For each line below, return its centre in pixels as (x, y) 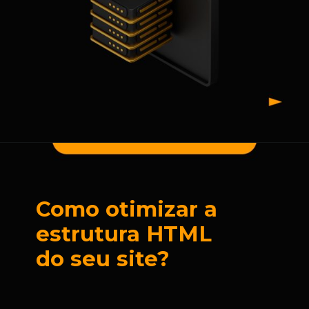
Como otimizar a (127, 209)
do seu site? (103, 259)
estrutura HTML (124, 234)
